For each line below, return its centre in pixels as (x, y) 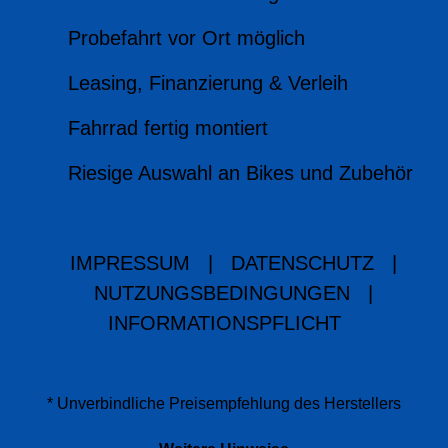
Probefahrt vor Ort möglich (186, 38)
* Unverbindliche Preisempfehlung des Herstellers (224, 404)
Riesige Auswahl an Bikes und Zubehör (240, 173)
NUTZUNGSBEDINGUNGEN (221, 293)
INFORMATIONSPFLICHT (224, 323)
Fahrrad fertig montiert (167, 128)
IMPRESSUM (129, 263)
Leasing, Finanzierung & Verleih (207, 83)
